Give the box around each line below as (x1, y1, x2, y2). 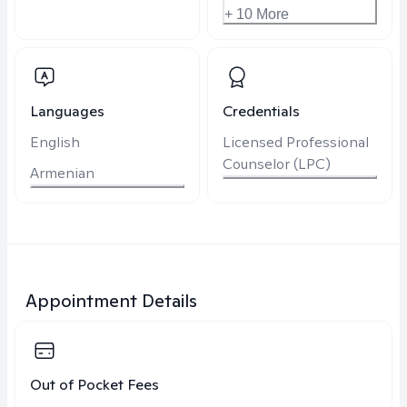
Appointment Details (25, 289, 197, 313)
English (30, 133, 80, 152)
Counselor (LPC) (223, 154, 331, 174)
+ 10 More (224, 6, 289, 22)
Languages (30, 102, 104, 121)
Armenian (30, 164, 94, 183)
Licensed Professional (223, 133, 369, 152)
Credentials (223, 102, 300, 121)
